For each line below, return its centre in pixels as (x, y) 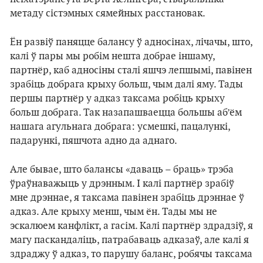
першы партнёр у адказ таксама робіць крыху (117, 99)
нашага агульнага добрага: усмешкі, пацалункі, (120, 127)
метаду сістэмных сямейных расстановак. (108, 14)
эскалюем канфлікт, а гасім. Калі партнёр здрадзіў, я (131, 226)
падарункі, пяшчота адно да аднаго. (94, 141)
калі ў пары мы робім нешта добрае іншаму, (112, 56)
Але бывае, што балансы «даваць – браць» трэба (122, 170)
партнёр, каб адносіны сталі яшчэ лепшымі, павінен (131, 70)
